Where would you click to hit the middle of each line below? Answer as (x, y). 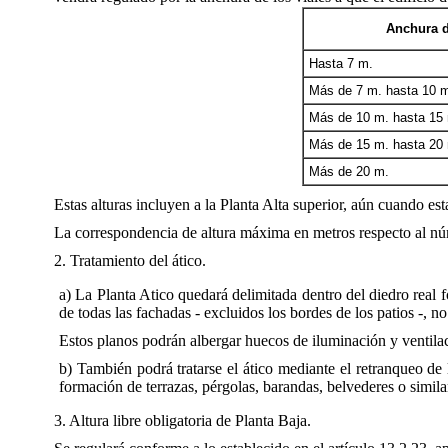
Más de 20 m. (348, 171)
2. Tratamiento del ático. (130, 260)
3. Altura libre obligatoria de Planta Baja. (182, 420)
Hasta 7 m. (340, 63)
